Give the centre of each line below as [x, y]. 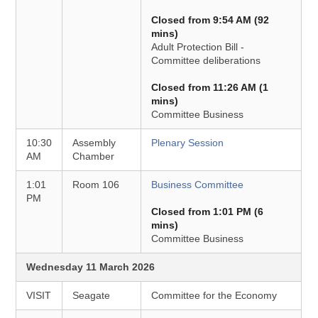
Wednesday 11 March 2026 [91, 267]
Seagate [92, 295]
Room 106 [96, 185]
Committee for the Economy [214, 295]
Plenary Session [188, 143]
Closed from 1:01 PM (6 [208, 212]
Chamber [94, 156]
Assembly [94, 143]
